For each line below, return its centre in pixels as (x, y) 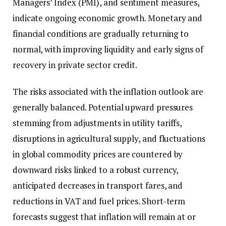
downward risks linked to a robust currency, (96, 170)
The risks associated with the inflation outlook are (108, 92)
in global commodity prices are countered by (98, 154)
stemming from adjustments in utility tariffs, (97, 123)
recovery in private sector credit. (75, 65)
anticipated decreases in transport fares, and (98, 186)
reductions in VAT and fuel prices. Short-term (99, 201)
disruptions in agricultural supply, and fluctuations (109, 139)
